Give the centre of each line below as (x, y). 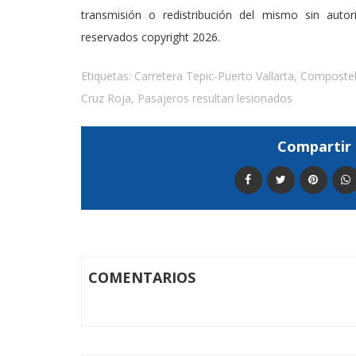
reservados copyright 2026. (151, 37)
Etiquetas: (108, 76)
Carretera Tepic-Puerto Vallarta (214, 76)
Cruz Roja (106, 99)
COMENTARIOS (142, 278)
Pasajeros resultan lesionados (215, 99)
